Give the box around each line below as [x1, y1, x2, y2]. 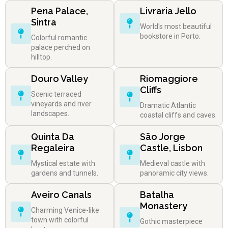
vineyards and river [31, 99, 92, 108]
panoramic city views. [140, 168, 209, 177]
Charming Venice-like [31, 206, 99, 214]
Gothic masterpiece [140, 217, 203, 225]
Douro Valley [31, 73, 88, 84]
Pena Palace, [31, 5, 88, 16]
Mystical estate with [31, 159, 95, 167]
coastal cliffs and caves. [140, 110, 217, 119]
